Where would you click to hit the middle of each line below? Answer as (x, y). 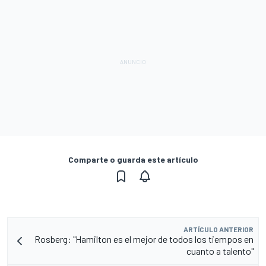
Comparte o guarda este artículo (133, 159)
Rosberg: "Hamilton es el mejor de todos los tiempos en (144, 239)
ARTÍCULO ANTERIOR (218, 229)
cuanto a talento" (220, 251)
